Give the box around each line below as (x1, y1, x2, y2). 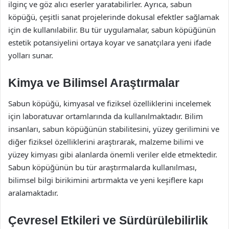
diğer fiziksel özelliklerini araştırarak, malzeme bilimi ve (8, 136, 203, 147)
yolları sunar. (8, 50, 53, 60)
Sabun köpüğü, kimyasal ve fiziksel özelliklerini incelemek (8, 98, 211, 108)
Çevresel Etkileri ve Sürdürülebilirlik (8, 213, 208, 227)
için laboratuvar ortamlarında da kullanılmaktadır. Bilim (8, 110, 203, 121)
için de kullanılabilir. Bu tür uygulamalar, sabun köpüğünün (8, 25, 216, 35)
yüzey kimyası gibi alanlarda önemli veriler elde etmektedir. (8, 149, 217, 159)
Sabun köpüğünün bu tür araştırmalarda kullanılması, (8, 162, 197, 172)
